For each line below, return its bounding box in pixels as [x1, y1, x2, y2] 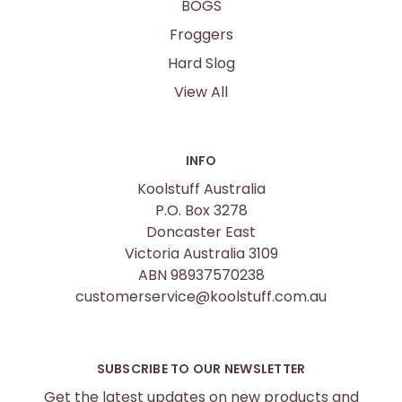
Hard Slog [167, 53, 235, 74]
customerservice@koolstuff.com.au [75, 286, 327, 307]
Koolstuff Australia [136, 179, 266, 199]
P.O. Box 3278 [154, 200, 248, 221]
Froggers [169, 24, 233, 45]
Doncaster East [146, 222, 256, 242]
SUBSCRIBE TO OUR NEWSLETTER [96, 360, 306, 378]
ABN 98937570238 [137, 265, 265, 285]
